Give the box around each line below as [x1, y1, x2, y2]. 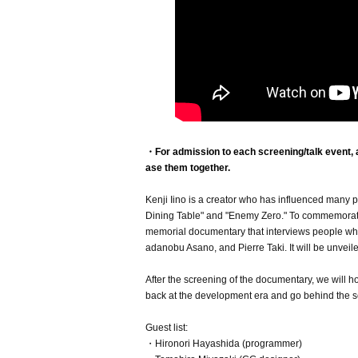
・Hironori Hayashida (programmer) [145, 338, 302, 350]
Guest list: [145, 322, 188, 334]
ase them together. [145, 162, 230, 174]
